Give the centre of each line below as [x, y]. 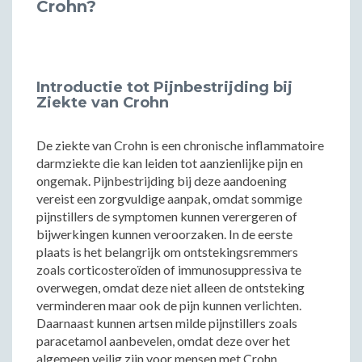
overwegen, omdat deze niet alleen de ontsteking [170, 287]
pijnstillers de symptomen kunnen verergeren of [167, 216]
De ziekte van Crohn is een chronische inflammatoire [180, 145]
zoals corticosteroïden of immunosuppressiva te [169, 269]
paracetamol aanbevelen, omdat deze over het [163, 341]
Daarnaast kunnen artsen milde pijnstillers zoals [167, 323]
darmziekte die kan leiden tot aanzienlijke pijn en [170, 163]
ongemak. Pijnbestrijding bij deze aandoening [162, 181]
